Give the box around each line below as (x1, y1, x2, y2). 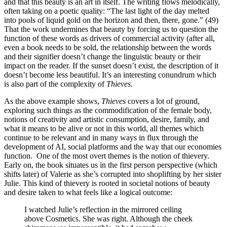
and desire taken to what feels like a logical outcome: (4, 187, 172, 197)
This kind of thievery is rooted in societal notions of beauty (23, 178, 210, 187)
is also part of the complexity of (4, 79, 106, 88)
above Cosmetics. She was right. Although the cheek (24, 214, 193, 223)
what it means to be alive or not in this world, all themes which (4, 124, 204, 133)
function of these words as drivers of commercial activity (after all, (4, 33, 215, 43)
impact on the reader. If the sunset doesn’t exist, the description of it (4, 61, 218, 70)
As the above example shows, (4, 96, 101, 105)
